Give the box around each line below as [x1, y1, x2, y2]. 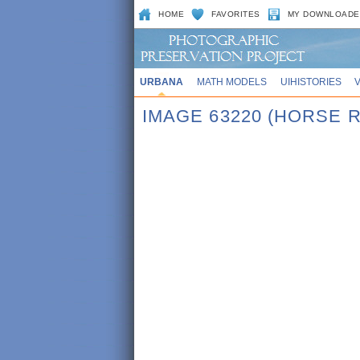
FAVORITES [211, 10, 260, 18]
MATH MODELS [196, 76, 267, 87]
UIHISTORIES [280, 76, 342, 87]
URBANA [139, 76, 183, 87]
